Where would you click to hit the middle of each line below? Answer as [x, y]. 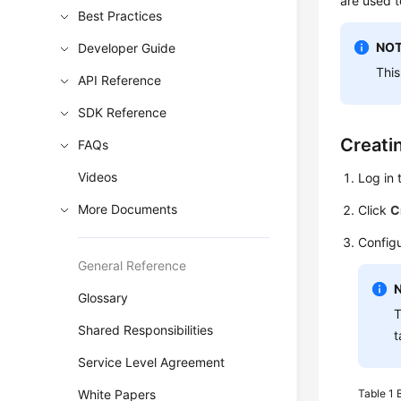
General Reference [132, 265]
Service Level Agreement [152, 362]
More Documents [128, 209]
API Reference [120, 80]
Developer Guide [127, 48]
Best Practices [120, 16]
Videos [98, 177]
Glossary [103, 298]
